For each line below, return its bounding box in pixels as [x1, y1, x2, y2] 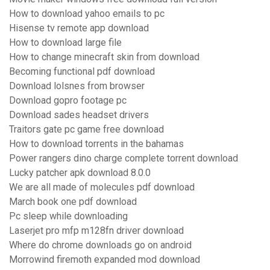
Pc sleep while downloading [9, 210, 128, 222]
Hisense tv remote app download [9, 22, 149, 34]
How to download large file [9, 37, 122, 49]
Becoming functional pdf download [9, 66, 155, 78]
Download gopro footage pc [9, 95, 127, 107]
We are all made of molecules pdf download [9, 181, 195, 193]
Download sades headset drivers [9, 109, 149, 121]
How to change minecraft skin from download [9, 51, 199, 63]
